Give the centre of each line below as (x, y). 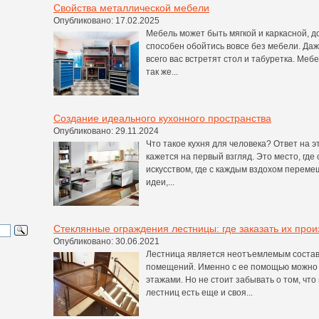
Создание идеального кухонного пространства (162, 118)
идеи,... (160, 182)
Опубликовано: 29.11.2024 (106, 131)
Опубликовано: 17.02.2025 (106, 20)
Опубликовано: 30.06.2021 (106, 241)
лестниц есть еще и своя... (199, 292)
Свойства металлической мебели (131, 7)
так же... (162, 72)
